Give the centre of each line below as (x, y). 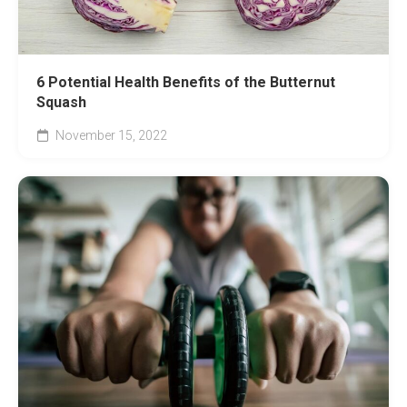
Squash (61, 102)
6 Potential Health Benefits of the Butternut (186, 82)
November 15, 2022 (110, 135)
